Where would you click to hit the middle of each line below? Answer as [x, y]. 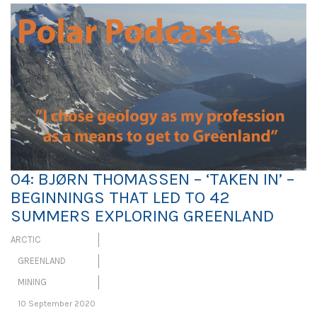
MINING [32, 282]
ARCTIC [26, 239]
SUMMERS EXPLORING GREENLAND [142, 215]
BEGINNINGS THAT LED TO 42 [120, 197]
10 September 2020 [57, 303]
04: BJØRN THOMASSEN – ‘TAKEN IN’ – [152, 179]
